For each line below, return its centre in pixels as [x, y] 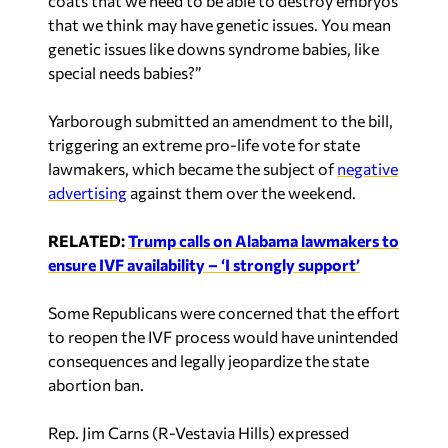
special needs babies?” [124, 72]
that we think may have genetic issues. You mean [219, 24]
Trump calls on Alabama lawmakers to [263, 240]
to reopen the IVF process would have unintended [223, 336]
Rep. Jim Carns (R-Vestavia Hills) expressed [198, 432]
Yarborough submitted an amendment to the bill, [220, 120]
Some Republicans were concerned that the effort [224, 312]
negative [367, 168]
